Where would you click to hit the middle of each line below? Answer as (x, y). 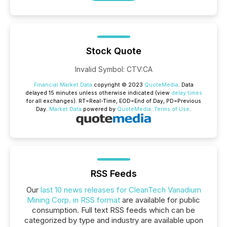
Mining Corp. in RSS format (73, 200)
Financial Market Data (63, 85)
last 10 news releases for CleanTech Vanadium (121, 190)
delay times (186, 93)
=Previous (187, 101)
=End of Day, (148, 101)
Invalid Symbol (99, 69)
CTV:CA (139, 69)
